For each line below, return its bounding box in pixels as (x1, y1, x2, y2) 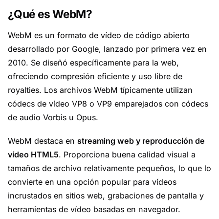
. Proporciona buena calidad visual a (59, 150, 196, 159)
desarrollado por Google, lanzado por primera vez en (8, 44, 207, 54)
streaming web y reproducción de (77, 136, 205, 146)
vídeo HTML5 (8, 150, 59, 159)
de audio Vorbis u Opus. (8, 112, 98, 122)
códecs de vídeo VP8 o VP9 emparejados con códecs (8, 99, 208, 109)
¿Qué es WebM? (8, 7, 92, 21)
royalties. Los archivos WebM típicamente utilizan (8, 85, 193, 95)
